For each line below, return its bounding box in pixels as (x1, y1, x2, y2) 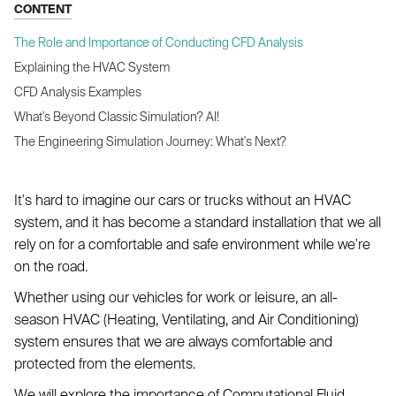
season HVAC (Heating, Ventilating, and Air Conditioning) (14, 311, 359, 327)
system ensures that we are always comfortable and (14, 333, 332, 349)
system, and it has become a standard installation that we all (14, 214, 381, 230)
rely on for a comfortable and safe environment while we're (14, 236, 370, 252)
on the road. (14, 258, 88, 274)
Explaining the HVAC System (14, 60, 170, 74)
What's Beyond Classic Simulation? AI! (14, 110, 219, 124)
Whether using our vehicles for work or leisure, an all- (14, 289, 338, 305)
